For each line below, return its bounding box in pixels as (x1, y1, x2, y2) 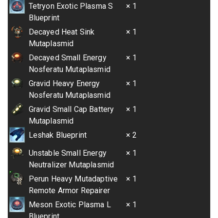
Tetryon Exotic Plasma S (28, 1, 113, 11)
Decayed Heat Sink (28, 27, 95, 36)
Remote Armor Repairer (28, 186, 110, 195)
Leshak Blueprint (28, 130, 87, 140)
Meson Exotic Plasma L (28, 200, 111, 209)
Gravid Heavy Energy (28, 79, 100, 88)
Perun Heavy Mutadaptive (28, 174, 118, 183)
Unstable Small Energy (28, 148, 107, 158)
